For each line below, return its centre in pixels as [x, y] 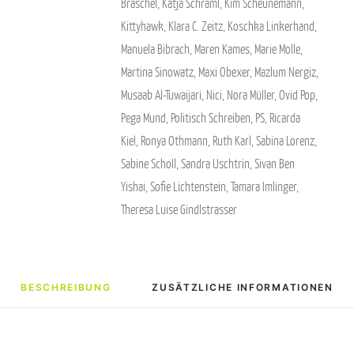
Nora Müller [250, 95]
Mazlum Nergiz [285, 72]
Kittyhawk [142, 26]
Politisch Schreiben [211, 118]
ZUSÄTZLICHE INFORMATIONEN [243, 287]
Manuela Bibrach [155, 49]
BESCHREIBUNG [66, 287]
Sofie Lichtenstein [188, 186]
